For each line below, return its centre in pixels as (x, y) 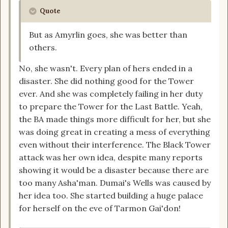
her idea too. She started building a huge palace (111, 196)
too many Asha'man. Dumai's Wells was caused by (115, 183)
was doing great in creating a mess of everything (115, 132)
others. (43, 48)
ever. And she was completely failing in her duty (111, 94)
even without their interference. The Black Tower (115, 145)
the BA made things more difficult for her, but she (115, 119)
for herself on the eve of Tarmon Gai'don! (100, 208)
